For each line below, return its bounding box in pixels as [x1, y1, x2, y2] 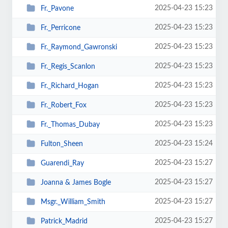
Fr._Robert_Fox [40, 101, 87, 109]
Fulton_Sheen [40, 140, 83, 148]
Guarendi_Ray [40, 159, 84, 167]
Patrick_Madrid [40, 217, 88, 225]
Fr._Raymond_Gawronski [40, 43, 117, 51]
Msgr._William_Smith [40, 198, 105, 206]
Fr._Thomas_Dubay [40, 121, 100, 128]
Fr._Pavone [40, 5, 74, 12]
